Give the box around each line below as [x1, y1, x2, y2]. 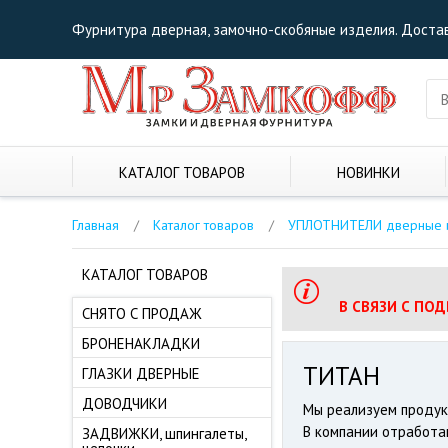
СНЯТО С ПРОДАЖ [82, 304, 202, 323]
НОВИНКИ [336, 163, 400, 182]
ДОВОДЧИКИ [82, 394, 167, 413]
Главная [72, 216, 119, 234]
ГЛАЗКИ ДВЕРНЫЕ [82, 364, 200, 383]
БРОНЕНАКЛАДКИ [82, 334, 200, 353]
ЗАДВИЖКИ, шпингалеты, [82, 424, 247, 443]
